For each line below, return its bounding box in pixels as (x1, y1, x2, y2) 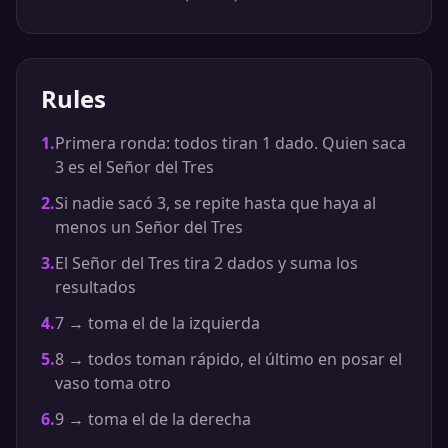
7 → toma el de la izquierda (55, 312, 260, 334)
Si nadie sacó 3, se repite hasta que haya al (55, 192, 376, 214)
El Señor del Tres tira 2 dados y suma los (55, 252, 358, 274)
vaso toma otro (55, 372, 171, 394)
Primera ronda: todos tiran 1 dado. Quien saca (55, 132, 406, 154)
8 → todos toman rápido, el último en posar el (55, 348, 402, 370)
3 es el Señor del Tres (55, 156, 214, 178)
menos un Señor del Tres (55, 216, 243, 238)
